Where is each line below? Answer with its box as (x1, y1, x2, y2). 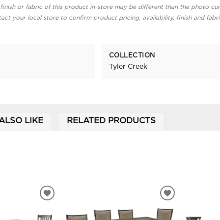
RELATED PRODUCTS (66, 117, 156, 125)
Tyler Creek (109, 63, 147, 71)
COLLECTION (109, 52, 155, 59)
